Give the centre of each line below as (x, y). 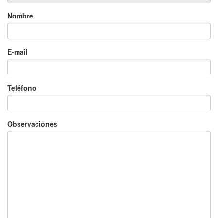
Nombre (20, 16)
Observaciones (32, 124)
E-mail (18, 52)
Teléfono (22, 88)
